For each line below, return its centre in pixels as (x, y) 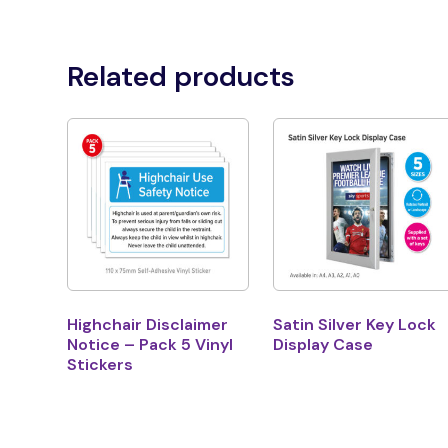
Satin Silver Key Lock (354, 325)
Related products (181, 77)
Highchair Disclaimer (148, 325)
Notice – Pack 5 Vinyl (150, 345)
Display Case (322, 345)
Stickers (100, 365)
